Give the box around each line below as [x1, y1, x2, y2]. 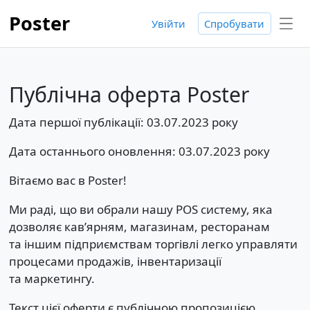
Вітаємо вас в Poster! [8, 172, 127, 188]
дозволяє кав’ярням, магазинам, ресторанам [8, 218, 270, 235]
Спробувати [204, 16, 265, 30]
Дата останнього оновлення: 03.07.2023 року [8, 143, 270, 159]
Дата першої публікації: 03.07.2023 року [8, 113, 238, 130]
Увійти [151, 16, 185, 30]
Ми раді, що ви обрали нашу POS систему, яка [8, 201, 273, 217]
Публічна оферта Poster [8, 80, 249, 109]
